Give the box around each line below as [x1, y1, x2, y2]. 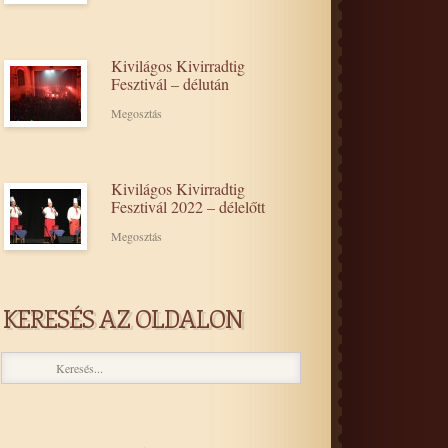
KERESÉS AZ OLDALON [3, 302, 242, 334]
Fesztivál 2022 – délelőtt [111, 196, 265, 217]
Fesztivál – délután [111, 73, 229, 94]
